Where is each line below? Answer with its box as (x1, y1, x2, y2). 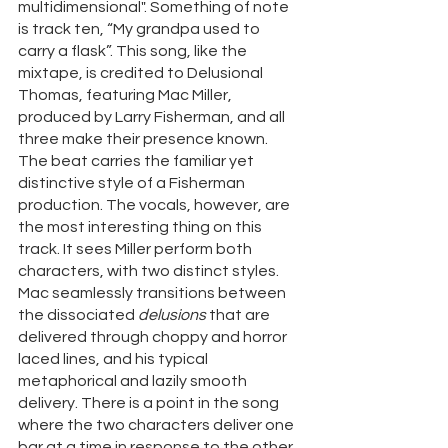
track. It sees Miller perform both (18, 241, 255, 258)
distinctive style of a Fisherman (18, 175, 248, 192)
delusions (138, 307, 209, 324)
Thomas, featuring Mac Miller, (18, 87, 235, 104)
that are (209, 307, 273, 324)
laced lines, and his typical (18, 351, 211, 368)
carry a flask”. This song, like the (18, 43, 250, 60)
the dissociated (18, 307, 138, 324)
